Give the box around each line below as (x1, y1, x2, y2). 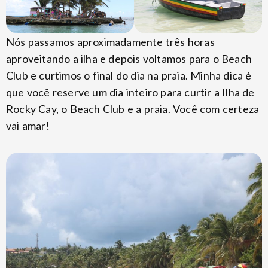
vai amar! (6, 118, 50, 132)
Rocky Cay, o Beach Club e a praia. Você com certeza (6, 102, 260, 115)
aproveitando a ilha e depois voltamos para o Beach (6, 51, 252, 65)
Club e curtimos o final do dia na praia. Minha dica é (6, 68, 252, 82)
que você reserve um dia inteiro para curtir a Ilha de (6, 85, 255, 99)
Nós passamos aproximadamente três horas (6, 35, 215, 48)
